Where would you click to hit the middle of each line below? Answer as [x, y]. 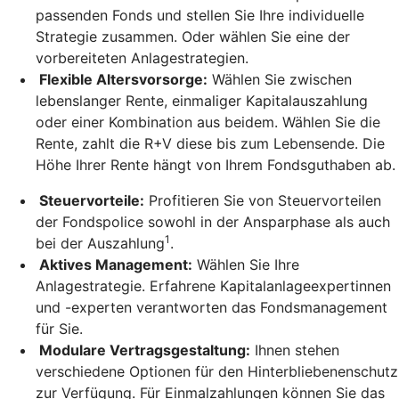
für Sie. [59, 328]
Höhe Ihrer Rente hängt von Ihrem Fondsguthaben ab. [216, 164]
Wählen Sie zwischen [280, 79]
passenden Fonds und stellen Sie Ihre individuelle [200, 15]
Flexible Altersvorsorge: [122, 79]
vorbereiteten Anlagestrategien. [142, 57]
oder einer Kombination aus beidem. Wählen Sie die [208, 122]
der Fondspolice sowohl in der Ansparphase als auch [213, 221]
